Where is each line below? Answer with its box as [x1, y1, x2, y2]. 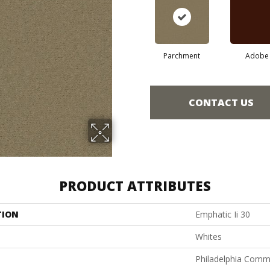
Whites [195, 231, 222, 242]
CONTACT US [189, 95, 254, 109]
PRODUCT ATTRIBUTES [59, 177, 211, 195]
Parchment [163, 51, 200, 61]
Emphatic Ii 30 [195, 209, 250, 220]
